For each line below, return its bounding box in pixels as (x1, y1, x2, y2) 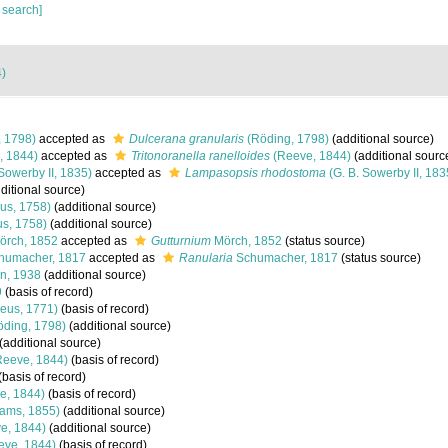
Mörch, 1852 (211, 234, 282, 248)
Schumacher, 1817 (233, 251, 338, 265)
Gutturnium (151, 234, 211, 248)
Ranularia (179, 251, 233, 265)
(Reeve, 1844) (270, 149, 351, 163)
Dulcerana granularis (129, 132, 244, 146)
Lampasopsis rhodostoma (185, 166, 326, 180)
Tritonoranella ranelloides (131, 149, 270, 163)
